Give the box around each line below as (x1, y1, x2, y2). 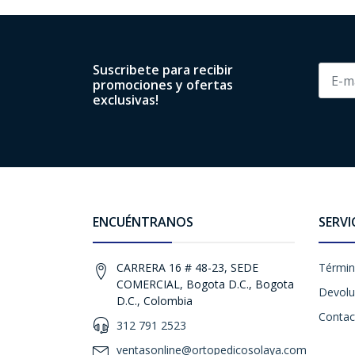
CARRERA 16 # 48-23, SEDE (116, 260, 258, 275)
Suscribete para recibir (93, 61, 233, 78)
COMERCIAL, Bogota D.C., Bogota (116, 277, 294, 292)
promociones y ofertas (93, 76, 233, 94)
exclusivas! (93, 91, 158, 109)
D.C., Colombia (116, 293, 193, 308)
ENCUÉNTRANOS (93, 213, 193, 231)
